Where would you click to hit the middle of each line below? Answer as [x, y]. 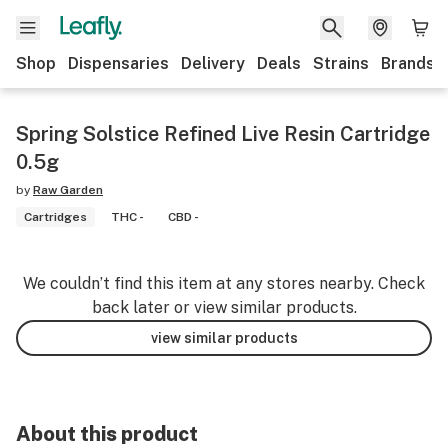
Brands [408, 63]
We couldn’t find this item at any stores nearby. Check [224, 283]
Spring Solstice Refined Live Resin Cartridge [223, 134]
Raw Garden [68, 190]
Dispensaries [118, 63]
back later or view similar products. [224, 307]
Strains [341, 63]
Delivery [213, 63]
